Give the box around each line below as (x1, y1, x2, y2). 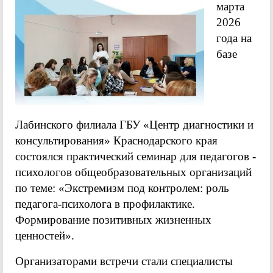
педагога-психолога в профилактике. (15, 197, 195, 210)
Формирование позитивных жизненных (15, 213, 211, 226)
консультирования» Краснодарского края (15, 134, 218, 147)
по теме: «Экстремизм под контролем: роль (15, 182, 229, 194)
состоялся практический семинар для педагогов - (15, 150, 256, 163)
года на (216, 31, 252, 44)
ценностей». (15, 229, 74, 242)
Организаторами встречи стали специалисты (15, 254, 233, 268)
